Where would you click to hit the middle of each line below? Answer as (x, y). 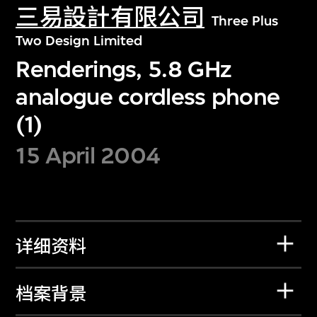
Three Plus (244, 21)
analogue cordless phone (148, 96)
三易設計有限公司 (110, 18)
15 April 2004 (88, 156)
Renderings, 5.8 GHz (124, 69)
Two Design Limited (79, 41)
